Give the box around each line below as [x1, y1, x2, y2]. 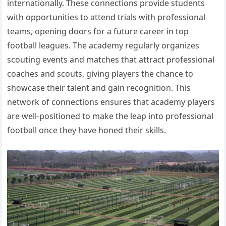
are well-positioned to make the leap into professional [7, 110, 214, 122]
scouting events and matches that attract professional [7, 54, 215, 65]
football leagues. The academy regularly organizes [7, 40, 200, 51]
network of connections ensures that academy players [7, 96, 215, 107]
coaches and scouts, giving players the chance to [7, 68, 194, 79]
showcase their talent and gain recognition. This [7, 82, 191, 93]
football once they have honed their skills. [7, 125, 166, 136]
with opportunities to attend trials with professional [7, 12, 206, 23]
